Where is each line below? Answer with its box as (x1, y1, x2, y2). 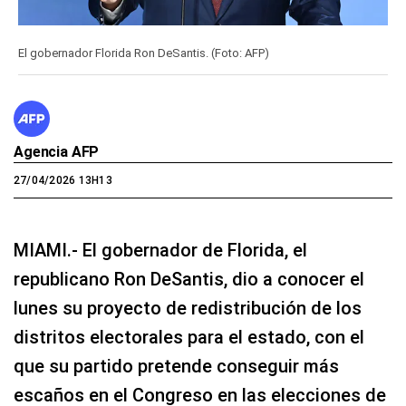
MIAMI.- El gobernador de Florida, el (14, 239, 307, 262)
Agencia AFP (14, 143, 100, 161)
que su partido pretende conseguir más (14, 355, 339, 378)
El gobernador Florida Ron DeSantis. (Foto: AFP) (18, 46, 269, 61)
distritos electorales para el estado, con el (14, 326, 364, 349)
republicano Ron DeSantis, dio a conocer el (14, 268, 364, 291)
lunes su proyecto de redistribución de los (14, 297, 362, 320)
